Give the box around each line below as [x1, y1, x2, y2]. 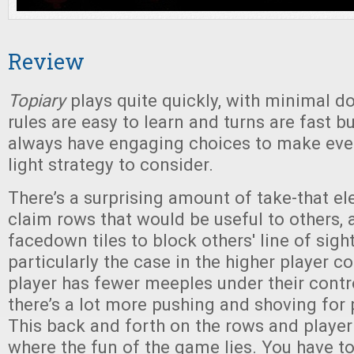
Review [8, 47, 85, 75]
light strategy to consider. [8, 154, 213, 175]
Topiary [8, 90, 66, 111]
